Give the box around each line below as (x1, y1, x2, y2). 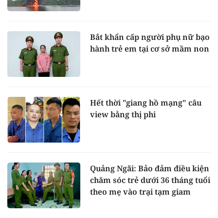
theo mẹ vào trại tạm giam (90, 186, 191, 197)
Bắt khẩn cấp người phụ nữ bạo (90, 32, 210, 43)
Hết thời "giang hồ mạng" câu (90, 97, 201, 109)
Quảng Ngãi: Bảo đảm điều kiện (90, 163, 209, 174)
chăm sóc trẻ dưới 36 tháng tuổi (90, 174, 210, 185)
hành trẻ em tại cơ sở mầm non (90, 43, 209, 54)
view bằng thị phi (90, 109, 156, 120)
